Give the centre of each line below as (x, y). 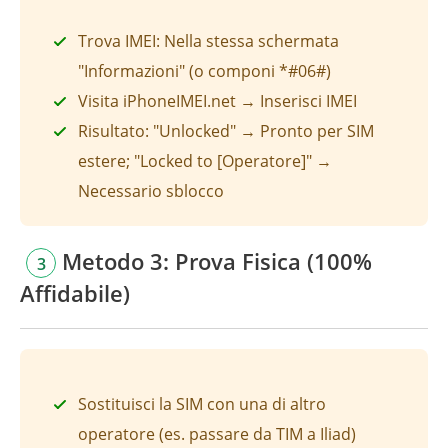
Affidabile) (75, 292)
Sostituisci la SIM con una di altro (202, 403)
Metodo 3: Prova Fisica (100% (214, 260)
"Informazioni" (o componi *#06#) (204, 70)
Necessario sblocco (151, 190)
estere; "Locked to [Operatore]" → (205, 160)
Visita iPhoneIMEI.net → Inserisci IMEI (217, 100)
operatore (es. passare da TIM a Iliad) (217, 433)
